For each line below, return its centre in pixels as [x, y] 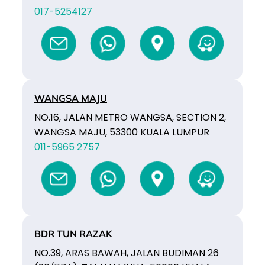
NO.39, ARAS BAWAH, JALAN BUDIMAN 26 [127, 253]
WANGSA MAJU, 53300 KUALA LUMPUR [122, 132]
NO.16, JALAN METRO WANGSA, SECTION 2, [130, 117]
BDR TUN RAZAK [73, 233]
